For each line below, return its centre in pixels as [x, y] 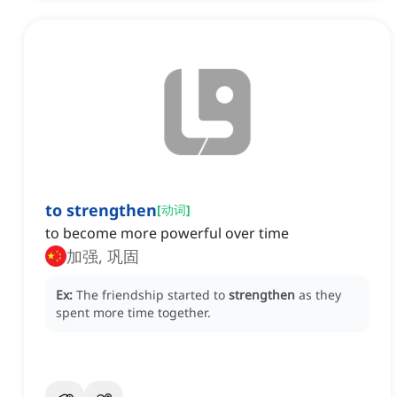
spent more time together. [133, 313]
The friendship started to [152, 295]
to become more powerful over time [167, 234]
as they [320, 295]
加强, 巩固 [103, 257]
